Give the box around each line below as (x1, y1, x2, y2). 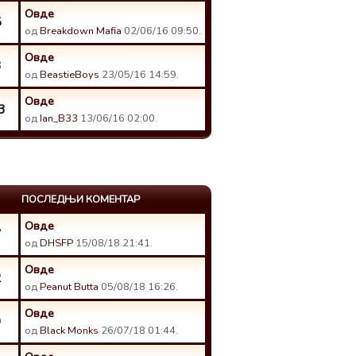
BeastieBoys (40, 68, 99, 82)
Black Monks (40, 323, 99, 338)
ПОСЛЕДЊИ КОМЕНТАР (21, 192, 140, 207)
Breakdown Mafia (40, 24, 122, 38)
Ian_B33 (40, 111, 78, 126)
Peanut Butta (40, 280, 99, 294)
